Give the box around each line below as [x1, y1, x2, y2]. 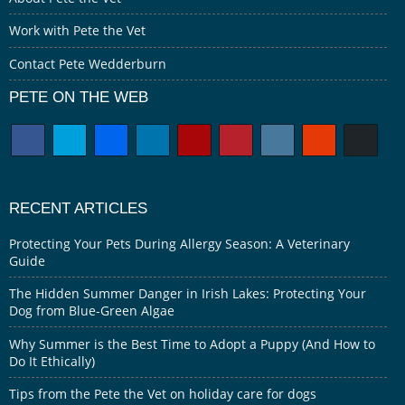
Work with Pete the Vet [9, 22, 146, 40]
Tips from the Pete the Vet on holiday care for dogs [9, 385, 316, 403]
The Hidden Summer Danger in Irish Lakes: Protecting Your [9, 285, 366, 303]
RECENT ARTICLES [9, 199, 147, 218]
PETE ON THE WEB [9, 88, 148, 107]
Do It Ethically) [9, 352, 95, 370]
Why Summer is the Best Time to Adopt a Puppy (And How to [9, 334, 375, 353]
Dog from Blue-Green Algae [9, 302, 174, 320]
